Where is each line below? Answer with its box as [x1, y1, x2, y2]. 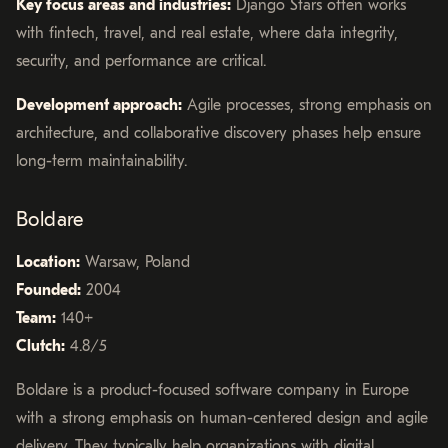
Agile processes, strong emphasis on [182, 95, 432, 114]
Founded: [16, 280, 81, 299]
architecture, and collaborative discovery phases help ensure [16, 123, 421, 142]
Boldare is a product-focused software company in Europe [16, 380, 409, 399]
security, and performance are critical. [16, 51, 266, 70]
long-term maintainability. [16, 151, 187, 170]
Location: [16, 252, 80, 271]
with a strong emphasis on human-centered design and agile [16, 408, 428, 427]
